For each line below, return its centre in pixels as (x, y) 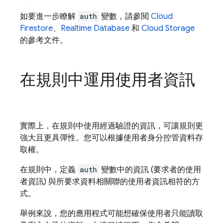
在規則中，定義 (49, 170)
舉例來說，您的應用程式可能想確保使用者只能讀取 (111, 214)
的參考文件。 (44, 40)
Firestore (36, 28)
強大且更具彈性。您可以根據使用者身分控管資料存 (111, 138)
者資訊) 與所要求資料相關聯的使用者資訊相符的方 (110, 182)
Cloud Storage (168, 28)
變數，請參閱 (125, 16)
